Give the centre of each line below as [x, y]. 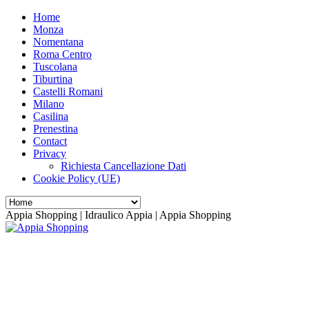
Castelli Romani [68, 91]
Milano [49, 104]
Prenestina [56, 129]
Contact [50, 141]
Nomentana [58, 42]
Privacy [50, 153]
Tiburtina [53, 79]
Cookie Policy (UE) [77, 178]
